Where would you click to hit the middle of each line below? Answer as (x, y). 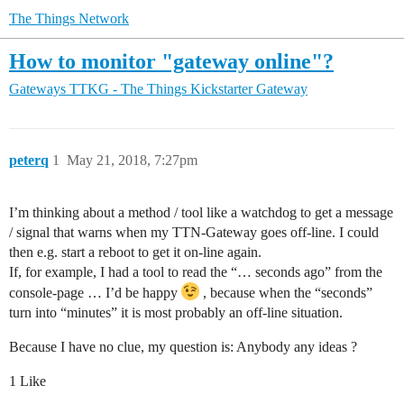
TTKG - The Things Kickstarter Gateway (188, 89)
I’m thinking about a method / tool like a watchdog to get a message (201, 213)
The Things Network (69, 18)
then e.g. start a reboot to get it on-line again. (135, 252)
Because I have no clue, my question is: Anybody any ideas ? (183, 347)
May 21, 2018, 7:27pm (132, 161)
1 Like (28, 381)
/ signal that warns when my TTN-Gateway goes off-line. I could (194, 233)
